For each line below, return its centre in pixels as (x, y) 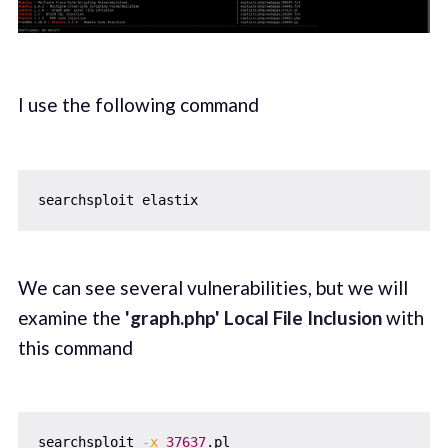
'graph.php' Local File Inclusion (253, 317)
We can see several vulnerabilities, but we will (212, 287)
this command (75, 347)
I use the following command (138, 105)
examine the (71, 317)
